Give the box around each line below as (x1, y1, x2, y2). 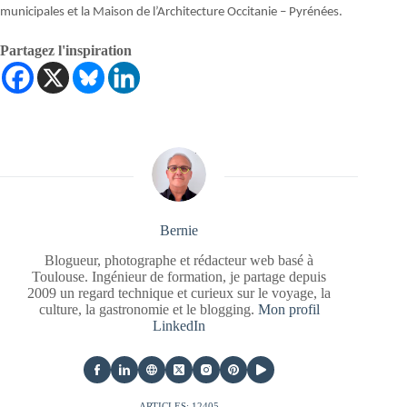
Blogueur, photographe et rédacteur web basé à (45, 253, 314, 269)
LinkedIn (153, 318, 206, 334)
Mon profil (257, 302, 320, 318)
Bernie (160, 223, 199, 239)
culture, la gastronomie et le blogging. (38, 302, 258, 318)
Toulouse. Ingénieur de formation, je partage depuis (32, 269, 327, 285)
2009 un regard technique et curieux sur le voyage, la (27, 285, 332, 302)
